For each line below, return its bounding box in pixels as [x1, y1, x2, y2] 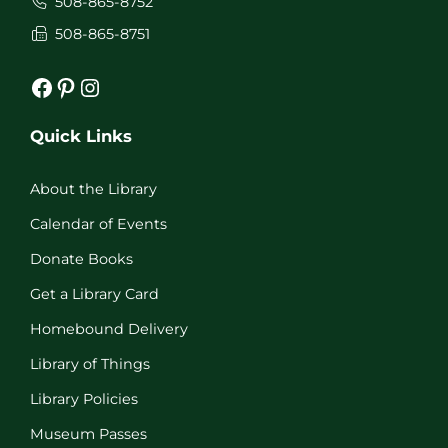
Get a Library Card [30, 285, 159, 304]
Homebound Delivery [30, 320, 188, 339]
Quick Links [30, 126, 132, 147]
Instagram [77, 71, 102, 101]
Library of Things [30, 355, 150, 374]
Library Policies [30, 390, 138, 409]
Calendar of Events [30, 215, 167, 234]
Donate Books [30, 250, 133, 269]
